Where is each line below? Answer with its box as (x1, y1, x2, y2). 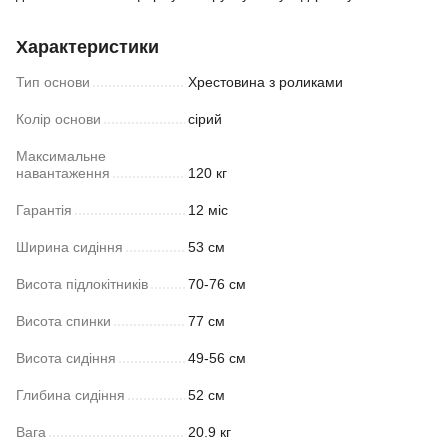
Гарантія (16, 201, 72, 218)
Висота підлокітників (16, 275, 148, 292)
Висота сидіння (16, 349, 116, 366)
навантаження (16, 164, 110, 181)
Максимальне (16, 147, 106, 164)
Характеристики (16, 36, 159, 57)
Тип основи (16, 73, 90, 90)
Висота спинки (16, 312, 111, 329)
